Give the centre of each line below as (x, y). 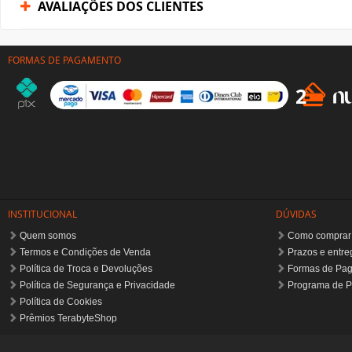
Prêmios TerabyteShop (68, 319)
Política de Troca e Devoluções (86, 269)
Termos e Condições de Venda (85, 253)
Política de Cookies (61, 302)
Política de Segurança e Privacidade (97, 286)
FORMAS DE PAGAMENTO (64, 60)
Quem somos (48, 236)
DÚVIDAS (296, 214)
